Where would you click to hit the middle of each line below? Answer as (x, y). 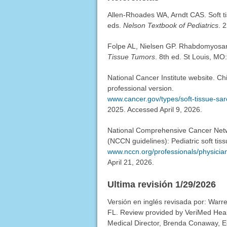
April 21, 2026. (130, 162)
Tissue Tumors (131, 57)
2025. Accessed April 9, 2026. (155, 110)
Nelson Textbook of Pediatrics (171, 26)
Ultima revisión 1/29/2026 (161, 185)
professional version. (140, 88)
